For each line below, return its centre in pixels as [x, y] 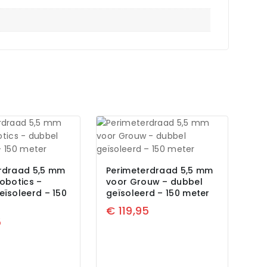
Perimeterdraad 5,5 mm [160, 170]
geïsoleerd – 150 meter [158, 193]
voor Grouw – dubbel [154, 181]
